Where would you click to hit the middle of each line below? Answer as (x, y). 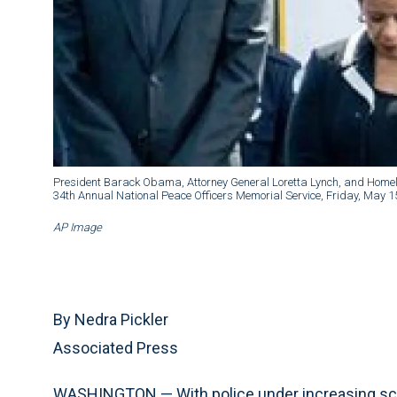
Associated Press (116, 348)
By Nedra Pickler (111, 320)
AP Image (78, 228)
